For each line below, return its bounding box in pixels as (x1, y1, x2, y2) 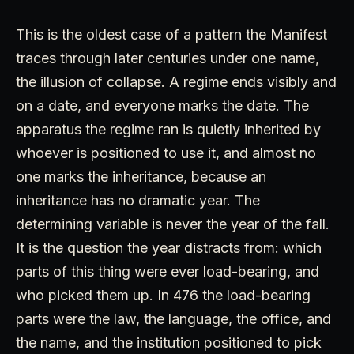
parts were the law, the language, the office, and (16, 311, 331, 328)
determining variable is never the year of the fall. (16, 216, 330, 233)
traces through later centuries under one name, (16, 50, 319, 67)
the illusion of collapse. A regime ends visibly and (16, 73, 337, 91)
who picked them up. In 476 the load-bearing (16, 287, 311, 304)
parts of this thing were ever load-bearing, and (16, 263, 319, 281)
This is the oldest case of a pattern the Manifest (16, 26, 327, 43)
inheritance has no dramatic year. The (16, 192, 260, 209)
